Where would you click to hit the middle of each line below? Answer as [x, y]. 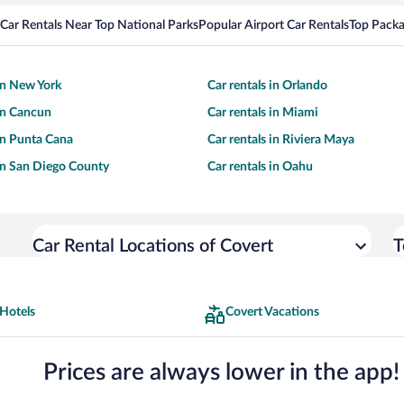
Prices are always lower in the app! [221, 372]
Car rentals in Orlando [267, 86]
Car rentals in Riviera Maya [281, 140]
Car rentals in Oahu [260, 167]
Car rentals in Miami [263, 113]
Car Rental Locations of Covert [153, 247]
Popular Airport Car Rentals [274, 26]
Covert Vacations [272, 312]
